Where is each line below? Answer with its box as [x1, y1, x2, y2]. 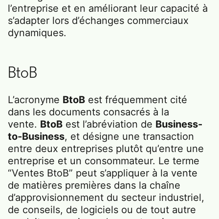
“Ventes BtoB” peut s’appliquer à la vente [8, 167, 197, 179]
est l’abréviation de [63, 118, 155, 130]
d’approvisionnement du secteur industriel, [8, 191, 204, 203]
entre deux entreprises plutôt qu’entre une [8, 142, 204, 154]
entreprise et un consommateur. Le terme [8, 154, 199, 167]
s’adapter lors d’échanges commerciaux [8, 14, 189, 26]
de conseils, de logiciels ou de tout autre [8, 203, 196, 216]
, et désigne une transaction [65, 130, 194, 142]
